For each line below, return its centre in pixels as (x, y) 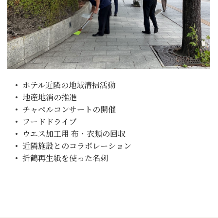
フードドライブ (50, 121)
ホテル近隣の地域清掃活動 (69, 85)
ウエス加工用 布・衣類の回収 (74, 133)
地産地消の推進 (50, 97)
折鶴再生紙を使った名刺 (65, 158)
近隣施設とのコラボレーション (77, 145)
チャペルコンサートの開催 (69, 109)
